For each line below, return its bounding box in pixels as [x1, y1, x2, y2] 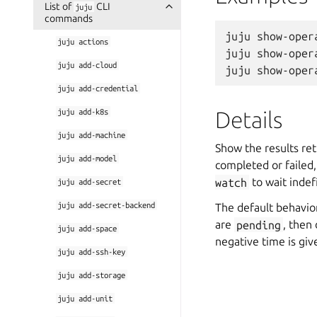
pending [236, 218, 282, 231]
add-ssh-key [79, 247, 126, 256]
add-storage [79, 270, 126, 279]
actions [79, 37, 109, 46]
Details [215, 107, 282, 133]
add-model [79, 154, 117, 163]
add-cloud [79, 60, 117, 69]
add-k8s [79, 107, 109, 116]
